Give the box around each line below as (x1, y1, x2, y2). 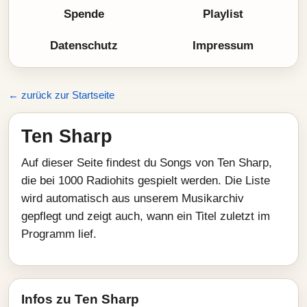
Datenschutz (50, 39, 118, 52)
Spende (64, 8, 104, 21)
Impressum (193, 39, 254, 52)
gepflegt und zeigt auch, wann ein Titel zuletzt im (21, 210, 270, 223)
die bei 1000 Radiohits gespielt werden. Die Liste (21, 174, 270, 187)
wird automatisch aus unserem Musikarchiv (21, 192, 244, 205)
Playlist (203, 8, 243, 21)
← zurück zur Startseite (8, 89, 114, 101)
